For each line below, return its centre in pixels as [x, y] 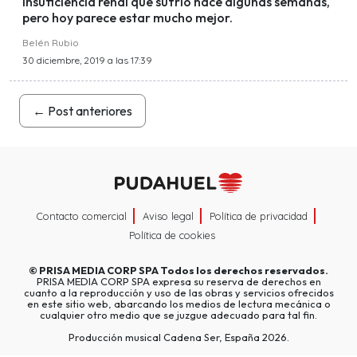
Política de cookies [172, 235]
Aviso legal [168, 216]
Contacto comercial [82, 216]
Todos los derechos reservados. [243, 271]
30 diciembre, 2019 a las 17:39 [87, 60]
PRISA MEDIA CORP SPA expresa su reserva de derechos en [178, 282]
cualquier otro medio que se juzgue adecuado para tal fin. [178, 315]
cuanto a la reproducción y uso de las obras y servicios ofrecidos [178, 293]
